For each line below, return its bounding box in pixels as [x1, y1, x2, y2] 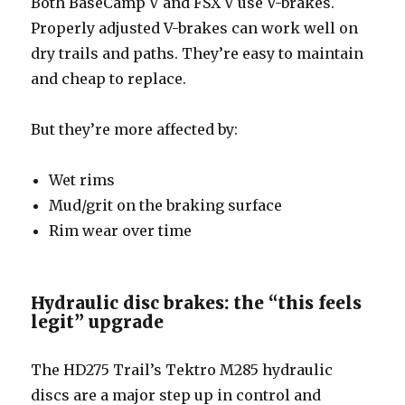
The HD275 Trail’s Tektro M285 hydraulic [31, 360, 334, 379]
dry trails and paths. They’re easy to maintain [31, 43, 364, 62]
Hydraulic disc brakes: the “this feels [31, 291, 363, 314]
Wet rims [49, 170, 116, 189]
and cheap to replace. [31, 69, 187, 88]
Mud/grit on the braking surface [49, 195, 283, 214]
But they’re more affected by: [31, 119, 239, 138]
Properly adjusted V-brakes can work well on [31, 18, 359, 37]
